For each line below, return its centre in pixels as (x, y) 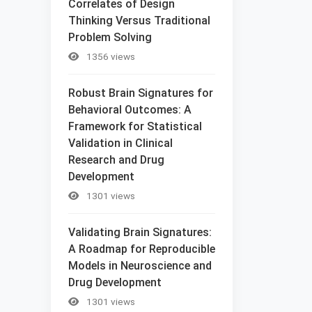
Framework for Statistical (135, 126)
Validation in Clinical (120, 143)
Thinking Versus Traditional (139, 20)
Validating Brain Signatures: (140, 232)
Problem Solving (110, 37)
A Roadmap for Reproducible (142, 249)
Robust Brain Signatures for (141, 93)
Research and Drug (116, 159)
